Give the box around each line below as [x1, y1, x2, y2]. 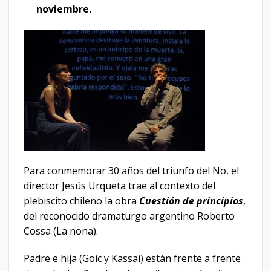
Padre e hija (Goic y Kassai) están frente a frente [24, 252, 241, 266]
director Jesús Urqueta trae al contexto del [24, 178, 215, 192]
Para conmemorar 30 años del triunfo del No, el [24, 163, 239, 177]
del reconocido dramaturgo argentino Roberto [24, 209, 235, 223]
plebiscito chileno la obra [24, 194, 139, 207]
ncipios [210, 194, 243, 207]
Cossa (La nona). [24, 224, 98, 238]
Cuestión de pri [139, 194, 210, 207]
